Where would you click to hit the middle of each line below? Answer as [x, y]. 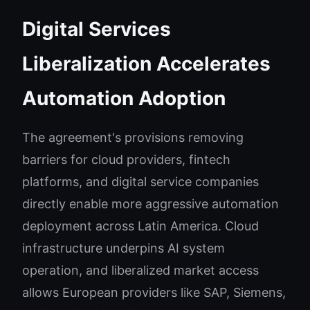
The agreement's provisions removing [133, 137]
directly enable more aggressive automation [151, 204]
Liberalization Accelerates [146, 64]
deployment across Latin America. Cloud [140, 226]
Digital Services [97, 29]
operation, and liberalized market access [140, 270]
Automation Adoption [124, 98]
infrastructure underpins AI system [124, 248]
